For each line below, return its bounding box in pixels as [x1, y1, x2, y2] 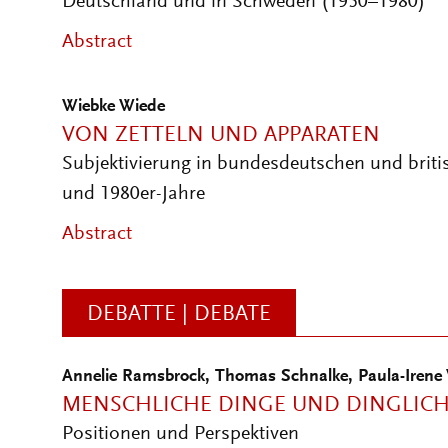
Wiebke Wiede [62, 98, 165, 116]
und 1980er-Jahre [62, 184, 205, 204]
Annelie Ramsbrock [62, 368, 205, 386]
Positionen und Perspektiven [62, 424, 299, 444]
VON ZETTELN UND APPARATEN [62, 125, 380, 147]
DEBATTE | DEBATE [87, 304, 271, 326]
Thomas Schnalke [215, 368, 348, 386]
